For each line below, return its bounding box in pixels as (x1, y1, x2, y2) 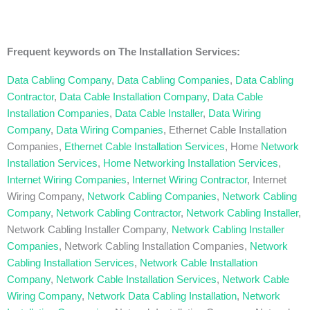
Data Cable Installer (115, 108, 203, 120)
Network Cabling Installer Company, (7, 224, 172, 236)
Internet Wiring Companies (7, 174, 127, 186)
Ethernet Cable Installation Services (64, 141, 225, 153)
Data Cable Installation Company (60, 91, 207, 103)
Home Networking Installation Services (103, 158, 278, 170)
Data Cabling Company (7, 75, 111, 86)
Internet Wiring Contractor (132, 174, 247, 186)
